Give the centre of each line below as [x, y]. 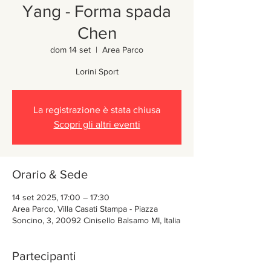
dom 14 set [70, 50]
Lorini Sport [97, 71]
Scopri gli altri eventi [97, 124]
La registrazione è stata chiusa [97, 110]
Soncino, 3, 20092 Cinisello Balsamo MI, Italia [96, 220]
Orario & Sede [50, 174]
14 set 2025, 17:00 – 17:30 [61, 197]
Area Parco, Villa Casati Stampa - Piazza [85, 209]
